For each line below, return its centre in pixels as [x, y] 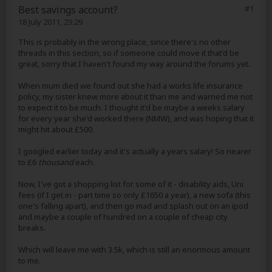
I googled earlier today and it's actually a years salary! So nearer [135, 151]
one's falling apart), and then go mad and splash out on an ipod [133, 206]
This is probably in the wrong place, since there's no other [124, 42]
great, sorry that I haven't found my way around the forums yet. [134, 64]
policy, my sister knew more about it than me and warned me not [135, 97]
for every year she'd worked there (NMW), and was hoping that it [136, 118]
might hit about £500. [56, 129]
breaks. [32, 228]
